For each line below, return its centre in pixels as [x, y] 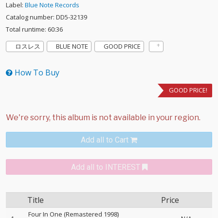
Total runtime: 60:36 [34, 29]
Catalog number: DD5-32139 [46, 17]
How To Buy [36, 73]
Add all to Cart [105, 140]
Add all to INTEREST [105, 167]
